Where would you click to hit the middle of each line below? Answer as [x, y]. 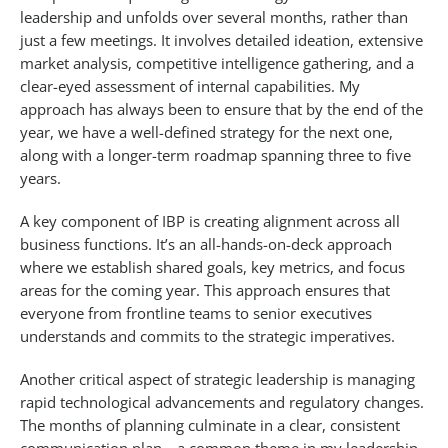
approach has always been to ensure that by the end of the [221, 109]
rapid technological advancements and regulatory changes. [222, 402]
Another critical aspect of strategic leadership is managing [217, 379]
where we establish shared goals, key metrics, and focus [212, 267]
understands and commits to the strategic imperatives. [207, 336]
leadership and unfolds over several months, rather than [214, 17]
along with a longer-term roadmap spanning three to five [215, 155]
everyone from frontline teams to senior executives [196, 313]
